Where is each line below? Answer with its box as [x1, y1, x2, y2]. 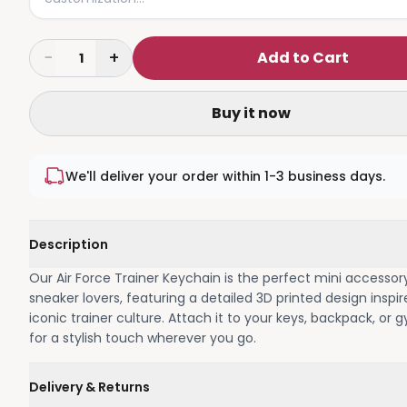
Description [29, 235, 108, 253]
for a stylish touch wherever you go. [29, 329, 256, 347]
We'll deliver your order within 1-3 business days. [65, 167, 385, 185]
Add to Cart [256, 47, 349, 68]
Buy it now [211, 103, 291, 124]
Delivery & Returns [29, 378, 150, 396]
